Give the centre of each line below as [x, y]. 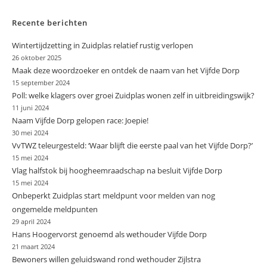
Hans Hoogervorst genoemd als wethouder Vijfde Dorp [109, 234]
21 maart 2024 [33, 246]
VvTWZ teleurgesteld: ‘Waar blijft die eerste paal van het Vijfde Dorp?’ [132, 145]
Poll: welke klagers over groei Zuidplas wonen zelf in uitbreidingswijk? [133, 95]
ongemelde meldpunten [55, 209]
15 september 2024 [41, 83]
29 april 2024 [31, 221]
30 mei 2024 [30, 133]
